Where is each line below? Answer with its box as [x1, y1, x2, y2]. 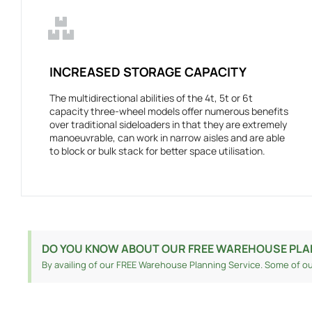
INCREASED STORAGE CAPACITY [49, 63, 247, 81]
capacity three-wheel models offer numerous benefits [49, 104, 288, 118]
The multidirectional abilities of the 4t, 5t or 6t [49, 91, 253, 105]
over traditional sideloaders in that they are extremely [49, 118, 287, 132]
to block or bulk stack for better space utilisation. [49, 144, 265, 158]
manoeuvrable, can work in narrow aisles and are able [49, 131, 285, 145]
